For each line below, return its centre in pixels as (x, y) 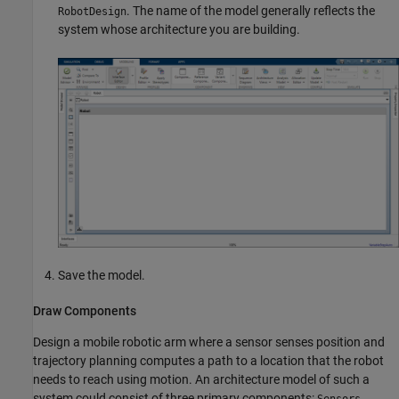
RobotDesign (92, 11)
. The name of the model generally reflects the (251, 10)
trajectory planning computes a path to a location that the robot (208, 360)
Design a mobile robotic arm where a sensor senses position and (209, 342)
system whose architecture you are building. (179, 29)
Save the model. (102, 275)
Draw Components (85, 310)
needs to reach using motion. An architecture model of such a (201, 379)
